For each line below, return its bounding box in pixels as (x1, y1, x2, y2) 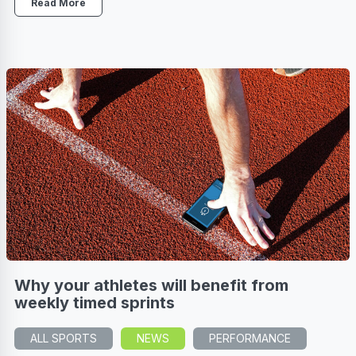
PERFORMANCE (209, 331, 291, 346)
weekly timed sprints (14, 293, 175, 313)
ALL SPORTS (30, 331, 97, 346)
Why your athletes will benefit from (14, 276, 288, 296)
